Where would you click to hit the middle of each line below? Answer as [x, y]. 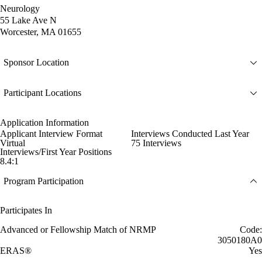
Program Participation [44, 181]
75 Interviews [156, 143]
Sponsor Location [36, 63]
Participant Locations [42, 93]
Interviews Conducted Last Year [190, 133]
